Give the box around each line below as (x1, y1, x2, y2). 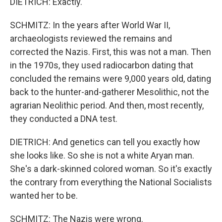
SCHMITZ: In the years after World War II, (10, 20, 170, 30)
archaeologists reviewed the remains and (10, 33, 172, 44)
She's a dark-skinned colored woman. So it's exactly (10, 164, 212, 174)
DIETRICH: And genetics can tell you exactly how (10, 137, 200, 147)
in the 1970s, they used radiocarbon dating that (10, 60, 193, 70)
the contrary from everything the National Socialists (10, 177, 212, 187)
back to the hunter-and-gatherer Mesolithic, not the (10, 87, 209, 97)
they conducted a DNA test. (10, 113, 117, 124)
